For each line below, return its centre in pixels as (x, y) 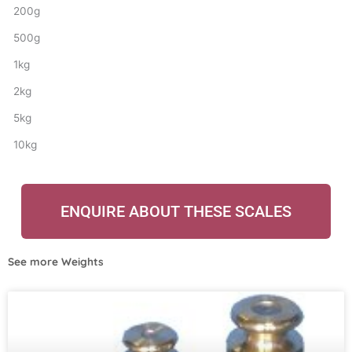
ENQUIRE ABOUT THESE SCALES (176, 212)
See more (35, 262)
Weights (82, 262)
